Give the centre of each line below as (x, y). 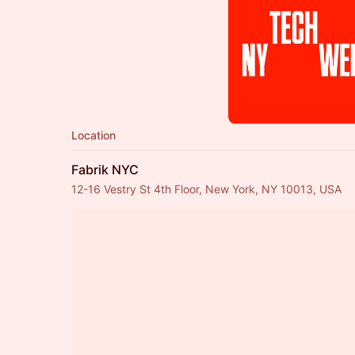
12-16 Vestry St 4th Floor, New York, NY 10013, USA (206, 189)
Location (94, 135)
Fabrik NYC (105, 170)
